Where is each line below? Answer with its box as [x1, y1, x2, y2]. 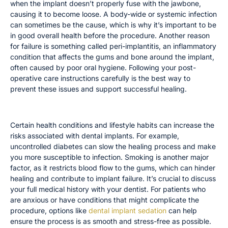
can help [166, 206, 197, 215]
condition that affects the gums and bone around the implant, [10, 52, 214, 61]
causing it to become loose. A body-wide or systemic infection [10, 9, 217, 18]
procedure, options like [10, 206, 89, 215]
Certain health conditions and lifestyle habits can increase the [10, 120, 214, 129]
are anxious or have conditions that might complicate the [10, 195, 199, 204]
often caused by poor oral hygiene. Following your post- [10, 63, 196, 72]
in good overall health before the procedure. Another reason [10, 31, 210, 40]
